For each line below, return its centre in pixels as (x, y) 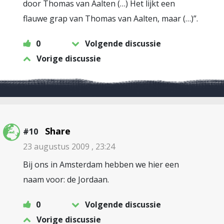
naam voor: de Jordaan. (66, 179)
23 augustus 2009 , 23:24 (69, 146)
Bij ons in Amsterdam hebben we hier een (101, 164)
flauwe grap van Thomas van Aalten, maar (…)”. (110, 18)
